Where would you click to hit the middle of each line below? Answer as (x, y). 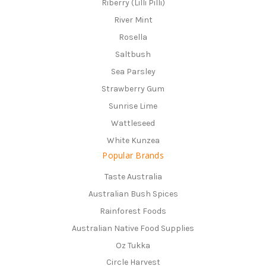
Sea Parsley (133, 71)
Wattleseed (133, 123)
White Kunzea (133, 140)
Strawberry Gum (133, 88)
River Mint (133, 20)
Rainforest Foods (133, 211)
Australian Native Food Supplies (133, 228)
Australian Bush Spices (133, 194)
